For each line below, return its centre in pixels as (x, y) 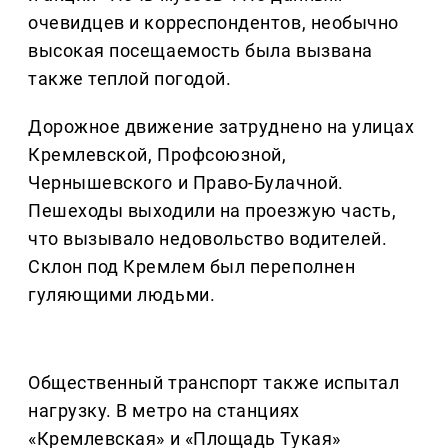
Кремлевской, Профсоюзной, (157, 155)
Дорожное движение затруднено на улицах (221, 127)
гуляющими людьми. (122, 295)
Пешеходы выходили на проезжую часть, (212, 211)
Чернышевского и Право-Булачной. (186, 183)
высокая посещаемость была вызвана (200, 51)
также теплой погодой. (130, 79)
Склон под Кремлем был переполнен (192, 267)
